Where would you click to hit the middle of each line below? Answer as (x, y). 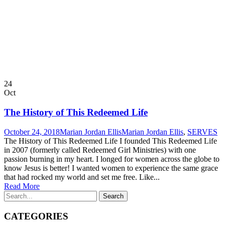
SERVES (202, 132)
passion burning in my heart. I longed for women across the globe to (112, 159)
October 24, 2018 (32, 132)
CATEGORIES (36, 216)
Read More (22, 186)
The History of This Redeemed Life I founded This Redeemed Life (110, 141)
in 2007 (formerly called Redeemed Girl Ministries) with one (100, 150)
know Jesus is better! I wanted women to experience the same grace (111, 168)
